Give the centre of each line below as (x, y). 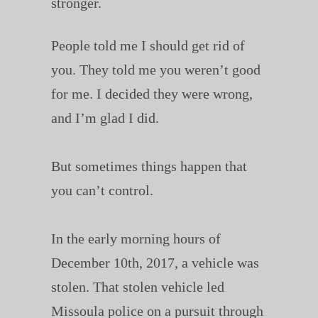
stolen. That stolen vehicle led (137, 287)
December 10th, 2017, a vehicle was (155, 263)
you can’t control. (102, 191)
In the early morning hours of (136, 239)
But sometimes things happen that (149, 166)
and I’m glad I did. (105, 118)
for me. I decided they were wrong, (152, 94)
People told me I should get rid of (148, 46)
